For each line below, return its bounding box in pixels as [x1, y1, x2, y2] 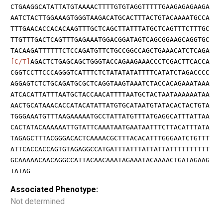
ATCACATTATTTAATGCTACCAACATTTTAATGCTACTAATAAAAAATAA [10, 90, 210, 98]
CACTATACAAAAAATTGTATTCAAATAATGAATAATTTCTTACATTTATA [10, 123, 210, 131]
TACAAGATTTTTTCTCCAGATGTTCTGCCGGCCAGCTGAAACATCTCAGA [10, 46, 210, 54]
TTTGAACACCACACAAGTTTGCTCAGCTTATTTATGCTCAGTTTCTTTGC [10, 24, 210, 32]
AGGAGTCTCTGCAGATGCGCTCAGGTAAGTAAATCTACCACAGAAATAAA [10, 79, 210, 87]
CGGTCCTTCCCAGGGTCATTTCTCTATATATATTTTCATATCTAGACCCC [10, 68, 210, 76]
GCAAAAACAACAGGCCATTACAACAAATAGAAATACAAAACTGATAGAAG [10, 156, 210, 164]
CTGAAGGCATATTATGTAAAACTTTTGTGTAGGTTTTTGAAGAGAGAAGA [10, 2, 210, 10]
